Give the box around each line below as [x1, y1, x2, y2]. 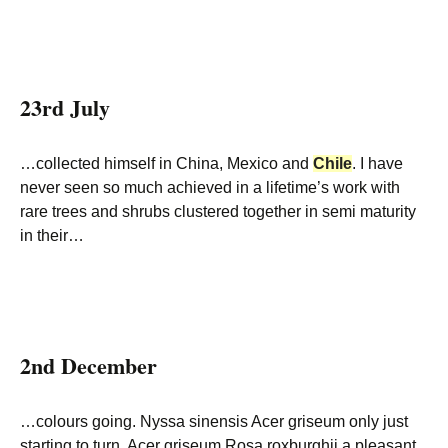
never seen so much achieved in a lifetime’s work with [20, 179, 400, 196]
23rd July [20, 91, 110, 124]
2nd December [20, 349, 157, 382]
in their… [20, 227, 84, 244]
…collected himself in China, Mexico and [20, 155, 313, 172]
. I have [352, 155, 403, 172]
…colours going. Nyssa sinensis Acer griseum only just [20, 413, 408, 430]
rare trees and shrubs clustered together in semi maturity [20, 203, 416, 220]
